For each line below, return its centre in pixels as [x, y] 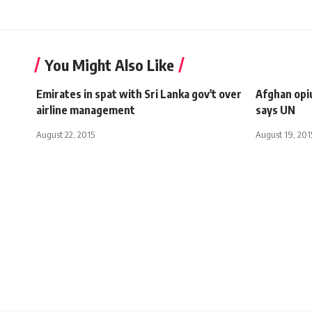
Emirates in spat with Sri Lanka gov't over [139, 94]
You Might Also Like [109, 64]
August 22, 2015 [65, 134]
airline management [86, 110]
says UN [275, 110]
